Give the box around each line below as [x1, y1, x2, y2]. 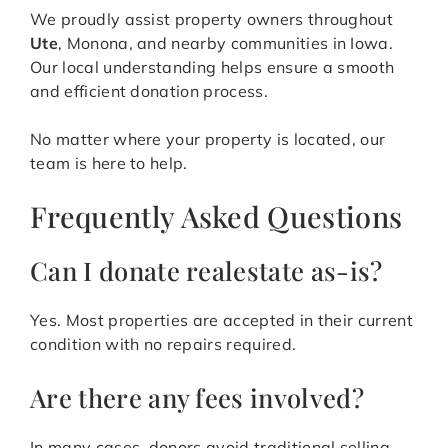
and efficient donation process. [30, 81, 268, 102]
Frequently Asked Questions [30, 197, 403, 236]
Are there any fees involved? [30, 380, 364, 415]
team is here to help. [30, 153, 188, 174]
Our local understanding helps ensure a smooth [30, 57, 395, 78]
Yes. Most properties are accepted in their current [30, 310, 414, 331]
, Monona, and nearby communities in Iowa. [57, 33, 394, 54]
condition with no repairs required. [30, 334, 297, 355]
